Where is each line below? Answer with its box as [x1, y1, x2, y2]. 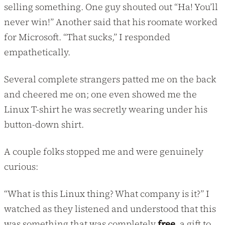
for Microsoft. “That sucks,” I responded [4, 30, 170, 43]
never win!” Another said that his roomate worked [4, 15, 217, 28]
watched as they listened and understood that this [4, 202, 216, 215]
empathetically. [4, 45, 70, 58]
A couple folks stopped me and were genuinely [4, 145, 203, 158]
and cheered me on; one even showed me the [4, 87, 197, 100]
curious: [4, 160, 38, 173]
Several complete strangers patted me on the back [4, 72, 216, 85]
